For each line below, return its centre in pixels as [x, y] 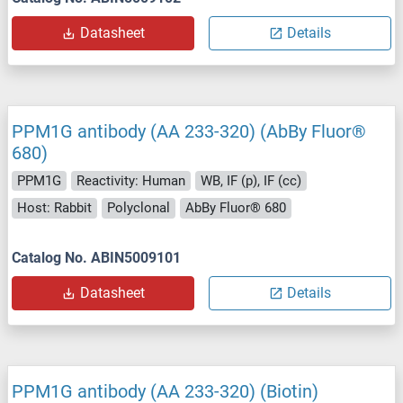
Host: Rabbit [54, 208]
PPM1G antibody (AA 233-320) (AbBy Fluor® [189, 131]
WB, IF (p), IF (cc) [251, 180]
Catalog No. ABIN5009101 [96, 257]
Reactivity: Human [131, 180]
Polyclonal [139, 208]
